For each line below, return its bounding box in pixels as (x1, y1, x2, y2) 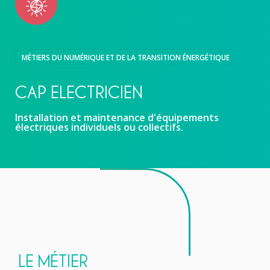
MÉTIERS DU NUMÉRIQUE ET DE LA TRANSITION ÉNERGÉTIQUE (22, 52, 230, 63)
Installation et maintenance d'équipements (15, 111, 219, 125)
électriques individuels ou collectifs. (15, 121, 183, 134)
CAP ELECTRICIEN (15, 82, 143, 102)
